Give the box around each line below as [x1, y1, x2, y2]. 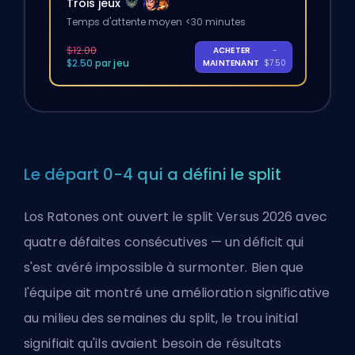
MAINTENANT [202, 56, 261, 69]
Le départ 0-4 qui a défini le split [24, 163, 282, 186]
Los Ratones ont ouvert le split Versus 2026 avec [24, 208, 327, 227]
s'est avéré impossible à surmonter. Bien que [24, 258, 304, 277]
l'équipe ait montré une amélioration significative [24, 284, 330, 303]
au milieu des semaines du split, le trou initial [24, 309, 298, 328]
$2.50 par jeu [66, 55, 129, 70]
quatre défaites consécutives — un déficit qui [24, 233, 304, 252]
